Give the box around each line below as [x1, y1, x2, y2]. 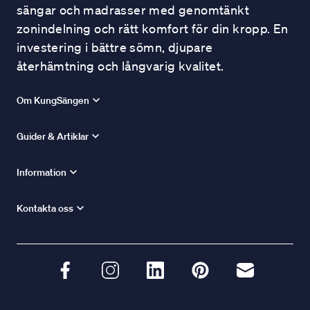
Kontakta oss [17, 202, 73, 215]
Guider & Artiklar [17, 130, 89, 143]
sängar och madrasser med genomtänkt [17, 2, 249, 17]
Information [17, 166, 66, 179]
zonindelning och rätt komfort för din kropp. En [17, 21, 289, 36]
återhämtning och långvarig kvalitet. [17, 58, 224, 73]
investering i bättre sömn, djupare [17, 39, 213, 55]
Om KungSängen [17, 94, 89, 107]
